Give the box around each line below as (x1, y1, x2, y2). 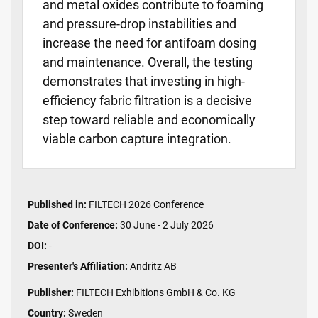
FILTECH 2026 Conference (87, 199, 204, 212)
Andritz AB (128, 261, 177, 273)
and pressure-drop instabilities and (43, 16, 236, 32)
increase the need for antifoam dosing (43, 35, 256, 51)
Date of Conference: (28, 219, 118, 232)
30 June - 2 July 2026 (118, 219, 214, 232)
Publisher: (28, 287, 74, 300)
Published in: (28, 199, 87, 212)
